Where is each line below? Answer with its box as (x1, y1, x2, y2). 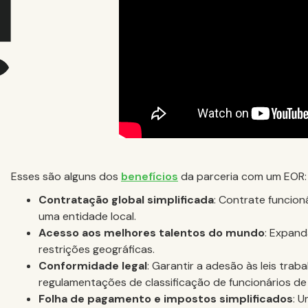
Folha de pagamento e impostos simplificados (38, 291, 293, 307)
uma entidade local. (38, 209, 136, 224)
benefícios (121, 169, 178, 184)
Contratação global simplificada (38, 192, 214, 208)
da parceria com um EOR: (178, 169, 307, 184)
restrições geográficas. (38, 242, 155, 257)
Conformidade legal (38, 258, 147, 274)
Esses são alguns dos (11, 169, 121, 184)
